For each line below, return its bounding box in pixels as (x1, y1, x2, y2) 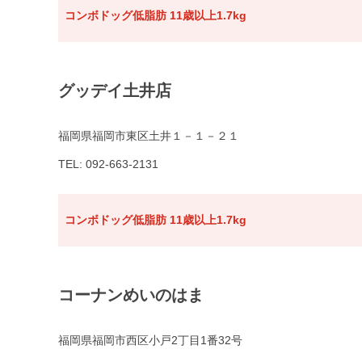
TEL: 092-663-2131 (58, 158, 158, 171)
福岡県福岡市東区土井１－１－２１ (58, 129, 239, 143)
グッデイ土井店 (58, 82, 171, 100)
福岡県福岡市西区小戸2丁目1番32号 (58, 334, 242, 347)
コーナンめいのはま (58, 286, 204, 305)
